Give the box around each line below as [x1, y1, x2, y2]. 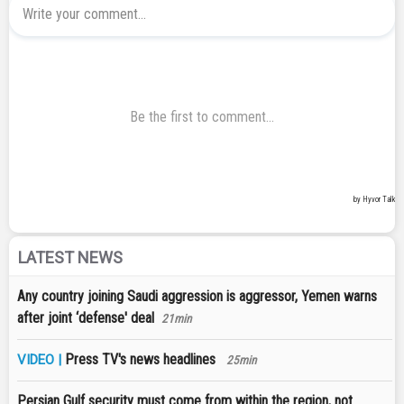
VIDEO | [17, 352, 65, 369]
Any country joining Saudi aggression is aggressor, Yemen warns [17, 288, 377, 306]
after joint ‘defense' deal [17, 309, 154, 327]
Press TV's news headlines [65, 351, 219, 369]
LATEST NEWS [18, 248, 123, 268]
